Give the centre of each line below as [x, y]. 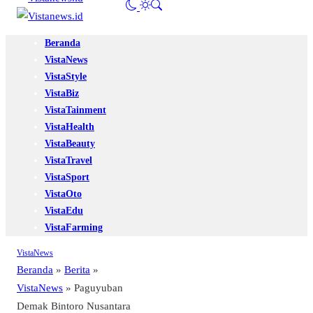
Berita [77, 270]
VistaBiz [62, 94]
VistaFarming [74, 228]
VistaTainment [75, 110]
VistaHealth [70, 127]
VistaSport [67, 177]
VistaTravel [68, 161]
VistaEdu [64, 211]
